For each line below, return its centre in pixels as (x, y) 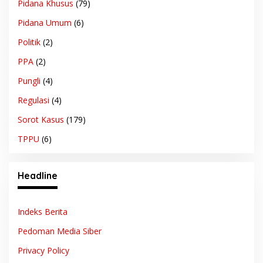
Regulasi (33, 100)
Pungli (29, 80)
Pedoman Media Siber (60, 231)
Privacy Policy (43, 250)
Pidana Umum (45, 22)
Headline (38, 175)
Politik (29, 42)
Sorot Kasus (41, 119)
